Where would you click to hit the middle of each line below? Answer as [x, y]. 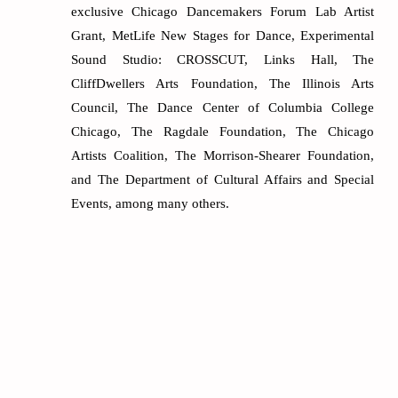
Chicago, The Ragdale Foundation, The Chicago [223, 131]
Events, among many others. [150, 203]
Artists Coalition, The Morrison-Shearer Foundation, [223, 155]
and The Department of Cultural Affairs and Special [223, 179]
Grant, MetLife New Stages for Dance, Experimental [223, 35]
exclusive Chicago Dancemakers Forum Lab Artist [223, 11]
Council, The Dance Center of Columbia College [223, 107]
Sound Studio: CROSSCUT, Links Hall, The [223, 59]
